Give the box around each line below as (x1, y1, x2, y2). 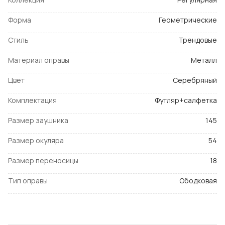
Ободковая (179, 176, 217, 186)
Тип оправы (8, 176, 48, 186)
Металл (191, 55, 217, 65)
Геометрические (159, 15, 217, 25)
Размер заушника (8, 116, 68, 126)
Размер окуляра (8, 136, 64, 146)
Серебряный (173, 75, 217, 85)
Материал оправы (8, 55, 69, 65)
